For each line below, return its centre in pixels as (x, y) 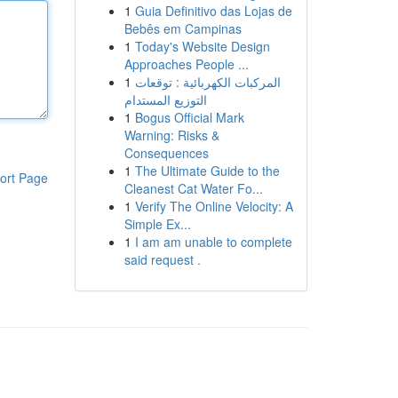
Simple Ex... (157, 224)
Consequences (166, 153)
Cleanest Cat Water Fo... (193, 188)
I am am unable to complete (213, 242)
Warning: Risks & (171, 135)
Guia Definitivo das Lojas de (213, 11)
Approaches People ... (186, 64)
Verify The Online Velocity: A (214, 206)
